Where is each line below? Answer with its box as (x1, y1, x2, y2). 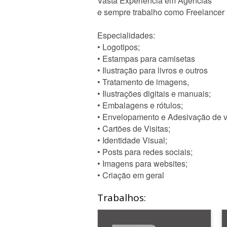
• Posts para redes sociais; (97, 146, 193, 158)
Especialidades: (97, 29, 155, 41)
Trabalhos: (97, 191, 146, 204)
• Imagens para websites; (97, 158, 187, 169)
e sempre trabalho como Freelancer (97, 6, 224, 18)
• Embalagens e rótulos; (97, 99, 183, 111)
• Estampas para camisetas (97, 53, 195, 64)
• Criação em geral (97, 169, 164, 181)
